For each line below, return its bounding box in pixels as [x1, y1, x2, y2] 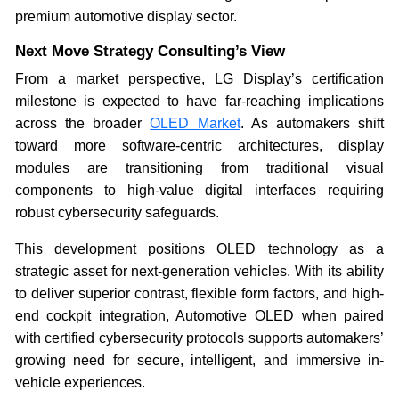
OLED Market [150, 115, 240, 131]
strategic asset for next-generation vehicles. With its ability [14, 263, 385, 279]
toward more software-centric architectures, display [14, 137, 385, 153]
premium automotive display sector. [14, 8, 237, 24]
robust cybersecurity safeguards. [14, 204, 219, 220]
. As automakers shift [240, 115, 385, 131]
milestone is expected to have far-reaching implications [14, 93, 385, 109]
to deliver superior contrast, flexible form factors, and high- [14, 285, 385, 301]
